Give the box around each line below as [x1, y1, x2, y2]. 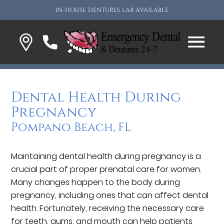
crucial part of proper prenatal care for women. [11, 163, 201, 175]
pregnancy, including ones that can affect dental [11, 189, 209, 201]
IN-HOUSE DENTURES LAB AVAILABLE [55, 5, 168, 14]
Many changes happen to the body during [11, 176, 180, 188]
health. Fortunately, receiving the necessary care [11, 202, 204, 214]
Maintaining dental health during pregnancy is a [11, 150, 201, 162]
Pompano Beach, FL [11, 119, 131, 136]
